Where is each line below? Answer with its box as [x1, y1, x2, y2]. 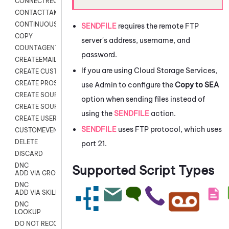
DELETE [15, 138, 38, 146]
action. [149, 108, 176, 118]
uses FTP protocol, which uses [118, 124, 222, 134]
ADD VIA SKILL [15, 189, 59, 197]
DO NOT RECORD [15, 220, 67, 228]
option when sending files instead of [81, 94, 205, 104]
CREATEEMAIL [15, 56, 57, 64]
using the [81, 108, 114, 118]
